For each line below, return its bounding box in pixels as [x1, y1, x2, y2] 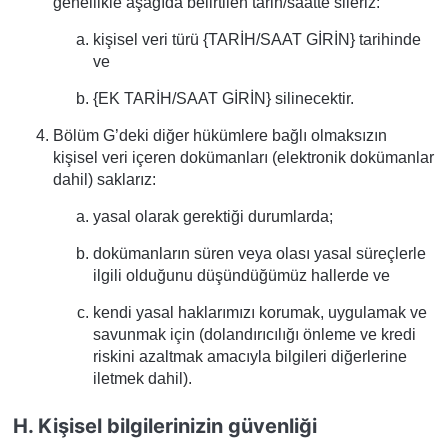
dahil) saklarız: [53, 171, 156, 188]
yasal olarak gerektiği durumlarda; [93, 208, 333, 225]
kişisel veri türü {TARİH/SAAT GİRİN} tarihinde [93, 31, 421, 48]
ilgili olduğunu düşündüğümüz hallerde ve [93, 267, 390, 284]
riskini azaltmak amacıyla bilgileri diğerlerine [93, 348, 407, 365]
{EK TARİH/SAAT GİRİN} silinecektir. [93, 90, 354, 107]
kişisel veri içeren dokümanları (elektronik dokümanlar [53, 149, 434, 166]
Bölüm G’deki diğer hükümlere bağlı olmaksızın [53, 127, 387, 144]
